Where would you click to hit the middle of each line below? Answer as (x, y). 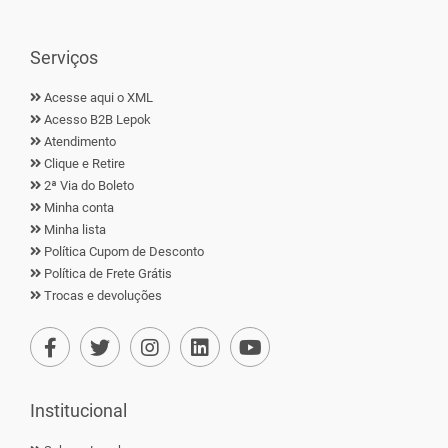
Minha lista (75, 229)
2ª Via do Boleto (89, 185)
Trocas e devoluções (103, 295)
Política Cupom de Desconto (124, 251)
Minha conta (79, 207)
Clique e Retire (84, 163)
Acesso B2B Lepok (97, 119)
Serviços (64, 57)
